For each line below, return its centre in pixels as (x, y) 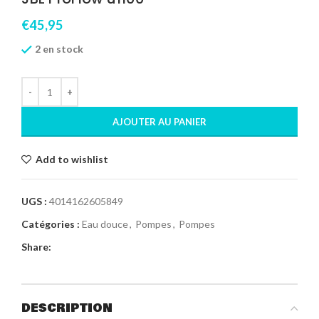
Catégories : (51, 224)
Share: (36, 247)
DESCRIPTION (67, 308)
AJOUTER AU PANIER (159, 122)
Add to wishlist (72, 159)
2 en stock (59, 48)
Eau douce (105, 224)
